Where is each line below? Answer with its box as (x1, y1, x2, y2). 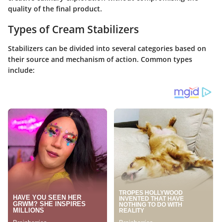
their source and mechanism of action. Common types (8, 54, 192, 64)
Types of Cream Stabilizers (8, 22, 139, 36)
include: (8, 65, 35, 75)
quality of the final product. (8, 4, 102, 13)
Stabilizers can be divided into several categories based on (8, 43, 206, 53)
